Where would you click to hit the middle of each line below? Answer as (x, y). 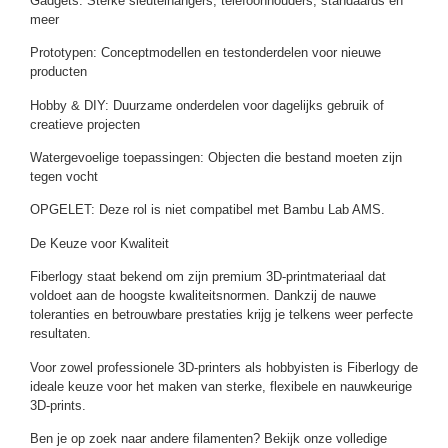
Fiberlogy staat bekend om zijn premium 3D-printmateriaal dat (208, 277)
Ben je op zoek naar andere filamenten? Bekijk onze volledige (208, 438)
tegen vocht (64, 177)
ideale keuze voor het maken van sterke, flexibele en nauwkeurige (221, 386)
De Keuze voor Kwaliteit (99, 243)
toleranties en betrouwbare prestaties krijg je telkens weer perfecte (221, 315)
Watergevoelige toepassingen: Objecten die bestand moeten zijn (216, 158)
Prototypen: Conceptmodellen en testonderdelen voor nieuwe (205, 53)
